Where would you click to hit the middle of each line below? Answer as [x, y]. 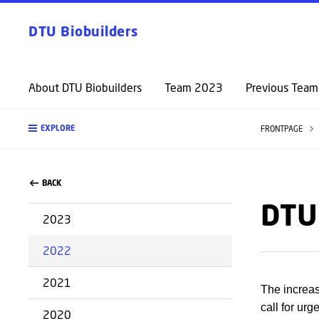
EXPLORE [58, 128]
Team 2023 [194, 87]
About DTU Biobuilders [85, 87]
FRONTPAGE [282, 129]
